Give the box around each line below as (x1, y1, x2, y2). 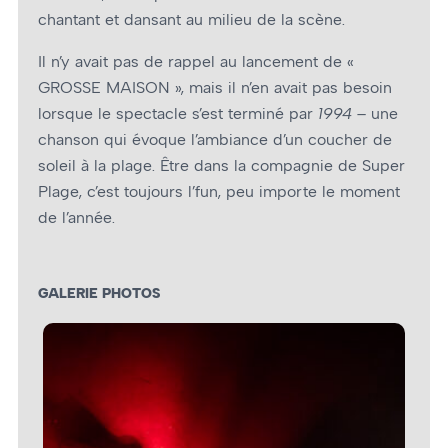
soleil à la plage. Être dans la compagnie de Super (38, 156, 405, 176)
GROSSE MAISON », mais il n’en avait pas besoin (38, 78, 392, 98)
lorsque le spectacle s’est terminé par (38, 104, 318, 124)
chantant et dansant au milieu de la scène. (38, 10, 345, 30)
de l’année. (38, 208, 115, 228)
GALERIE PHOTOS (38, 284, 160, 303)
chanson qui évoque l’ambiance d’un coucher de (38, 130, 392, 150)
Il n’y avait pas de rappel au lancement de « (38, 52, 354, 72)
